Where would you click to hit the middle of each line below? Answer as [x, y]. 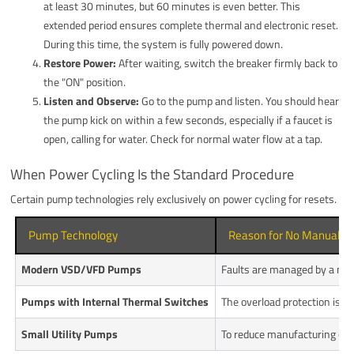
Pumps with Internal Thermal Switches [115, 301]
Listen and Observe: [92, 100]
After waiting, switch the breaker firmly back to [227, 62]
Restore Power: [80, 62]
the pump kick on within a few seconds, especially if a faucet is [188, 119]
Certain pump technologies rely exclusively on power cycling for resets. [174, 198]
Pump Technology [73, 235]
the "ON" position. [85, 81]
